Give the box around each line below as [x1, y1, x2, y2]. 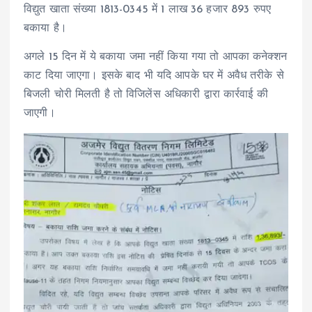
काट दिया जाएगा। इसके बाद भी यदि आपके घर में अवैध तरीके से [24, 70, 284, 81]
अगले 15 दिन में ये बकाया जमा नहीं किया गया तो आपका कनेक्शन [24, 51, 287, 63]
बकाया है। [24, 22, 67, 34]
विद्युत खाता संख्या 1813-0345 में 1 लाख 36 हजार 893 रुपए [24, 3, 271, 15]
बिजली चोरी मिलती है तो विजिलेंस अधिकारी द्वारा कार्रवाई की [24, 88, 268, 100]
